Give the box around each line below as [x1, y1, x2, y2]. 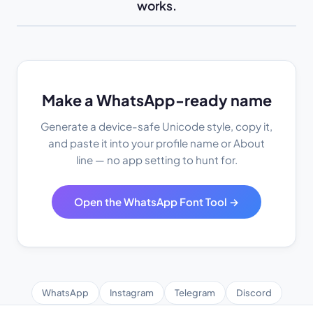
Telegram [174, 287, 215, 299]
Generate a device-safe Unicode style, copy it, [41, 119, 272, 133]
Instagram [109, 287, 154, 299]
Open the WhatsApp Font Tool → [74, 195, 239, 209]
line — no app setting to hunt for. [75, 153, 238, 167]
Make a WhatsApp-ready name [41, 91, 272, 110]
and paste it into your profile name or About [48, 136, 265, 150]
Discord [235, 287, 272, 299]
